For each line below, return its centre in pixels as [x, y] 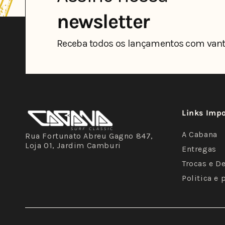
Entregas [199, 149]
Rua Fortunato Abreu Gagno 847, [89, 136]
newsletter [103, 21]
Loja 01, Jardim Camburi [73, 145]
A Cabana [200, 134]
